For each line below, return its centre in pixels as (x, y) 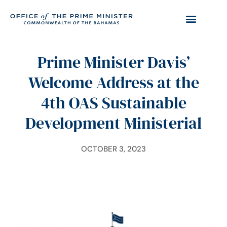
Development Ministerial (113, 123)
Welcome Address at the (113, 83)
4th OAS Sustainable (113, 103)
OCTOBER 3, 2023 (113, 149)
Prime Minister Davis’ (113, 62)
